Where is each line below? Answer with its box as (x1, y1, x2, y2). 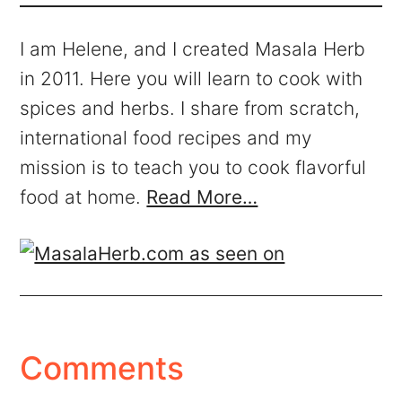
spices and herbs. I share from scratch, (20, 97, 361, 120)
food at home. (20, 186, 147, 209)
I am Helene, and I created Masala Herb (20, 38, 366, 61)
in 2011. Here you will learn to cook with (20, 67, 363, 91)
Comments (20, 349, 185, 389)
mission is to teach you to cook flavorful (20, 156, 367, 179)
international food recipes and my (20, 127, 312, 150)
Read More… (146, 186, 258, 209)
